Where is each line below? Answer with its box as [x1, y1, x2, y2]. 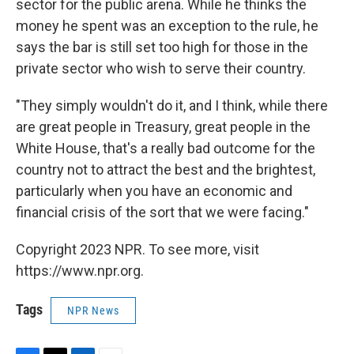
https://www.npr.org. [16, 262, 144, 279]
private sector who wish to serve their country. [16, 60, 306, 77]
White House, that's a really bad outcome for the [16, 140, 315, 156]
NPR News [67, 304, 119, 317]
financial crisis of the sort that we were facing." [16, 204, 309, 220]
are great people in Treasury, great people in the [16, 119, 311, 135]
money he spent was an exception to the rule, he [16, 17, 318, 34]
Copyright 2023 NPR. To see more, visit [16, 241, 259, 258]
